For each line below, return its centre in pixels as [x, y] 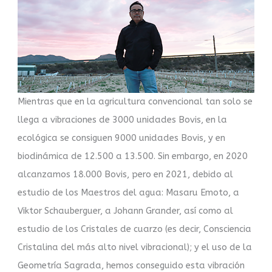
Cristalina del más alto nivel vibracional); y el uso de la [135, 247]
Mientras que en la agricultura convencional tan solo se [135, 101]
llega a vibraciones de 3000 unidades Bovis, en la [123, 120]
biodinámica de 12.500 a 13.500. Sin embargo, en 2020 [133, 156]
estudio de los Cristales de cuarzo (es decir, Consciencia [135, 229]
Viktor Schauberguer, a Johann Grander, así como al [126, 211]
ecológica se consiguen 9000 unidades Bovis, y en [122, 138]
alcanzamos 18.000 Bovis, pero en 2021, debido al [126, 174]
